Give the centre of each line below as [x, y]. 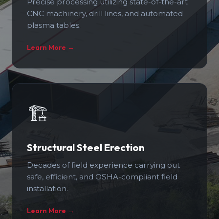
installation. [47, 188]
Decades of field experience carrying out [103, 165]
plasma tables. [54, 25]
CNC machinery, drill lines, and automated [105, 13]
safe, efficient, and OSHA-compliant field [102, 177]
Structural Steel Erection [86, 147]
